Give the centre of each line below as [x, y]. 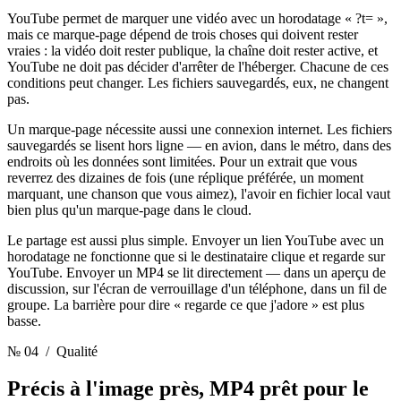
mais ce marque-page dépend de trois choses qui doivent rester [183, 34]
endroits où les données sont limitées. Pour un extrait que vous [182, 161]
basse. [24, 320]
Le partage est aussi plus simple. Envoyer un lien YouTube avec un [196, 240]
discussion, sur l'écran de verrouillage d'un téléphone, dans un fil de [197, 288]
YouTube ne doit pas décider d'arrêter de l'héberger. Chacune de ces [198, 66]
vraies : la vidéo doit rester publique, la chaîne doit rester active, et [192, 50]
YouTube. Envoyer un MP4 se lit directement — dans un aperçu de [196, 272]
